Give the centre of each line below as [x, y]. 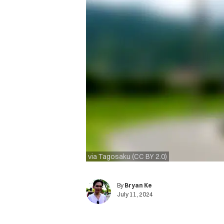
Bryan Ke [138, 185]
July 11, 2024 [135, 194]
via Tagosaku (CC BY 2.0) [127, 157]
